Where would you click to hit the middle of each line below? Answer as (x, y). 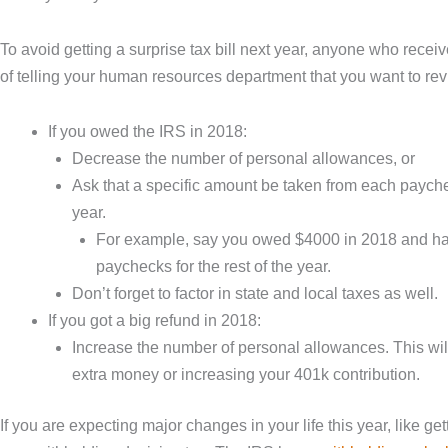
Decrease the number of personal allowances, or (243, 158)
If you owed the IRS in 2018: (147, 131)
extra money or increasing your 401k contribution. (248, 374)
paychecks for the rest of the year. (215, 266)
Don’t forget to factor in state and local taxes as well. (257, 293)
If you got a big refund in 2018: (154, 320)
